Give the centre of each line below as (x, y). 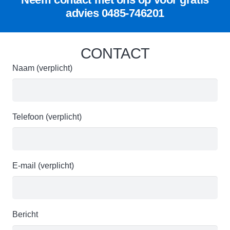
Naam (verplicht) (42, 68)
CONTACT (115, 53)
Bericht (25, 215)
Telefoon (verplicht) (47, 117)
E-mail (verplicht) (43, 166)
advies (84, 13)
